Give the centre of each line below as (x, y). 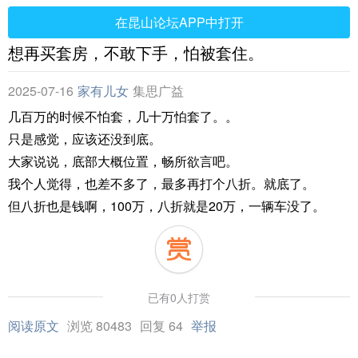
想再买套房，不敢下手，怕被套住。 (136, 52)
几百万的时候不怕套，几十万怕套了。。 (123, 116)
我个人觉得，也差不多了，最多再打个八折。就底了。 (161, 183)
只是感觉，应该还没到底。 (85, 139)
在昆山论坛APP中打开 (179, 22)
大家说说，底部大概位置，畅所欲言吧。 (123, 161)
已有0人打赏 (179, 297)
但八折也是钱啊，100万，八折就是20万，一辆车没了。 (167, 206)
